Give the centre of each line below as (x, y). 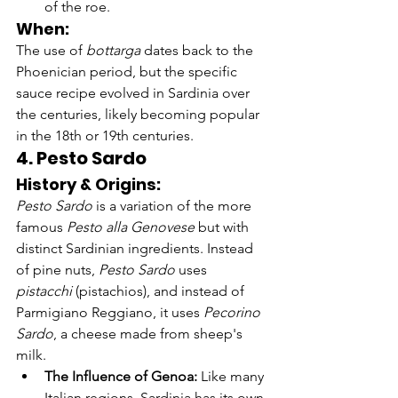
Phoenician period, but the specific (128, 72)
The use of (51, 51)
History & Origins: (88, 185)
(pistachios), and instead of (160, 291)
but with (223, 227)
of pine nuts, (57, 270)
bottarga (113, 51)
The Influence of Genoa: (121, 377)
